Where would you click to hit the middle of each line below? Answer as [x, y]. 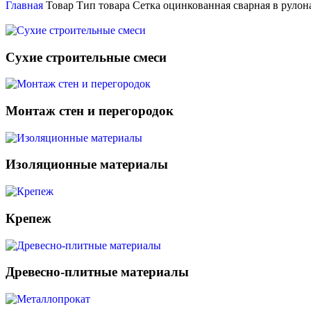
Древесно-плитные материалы [97, 272]
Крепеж [28, 218]
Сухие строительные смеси [86, 57]
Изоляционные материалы [87, 165]
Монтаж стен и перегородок [90, 111]
